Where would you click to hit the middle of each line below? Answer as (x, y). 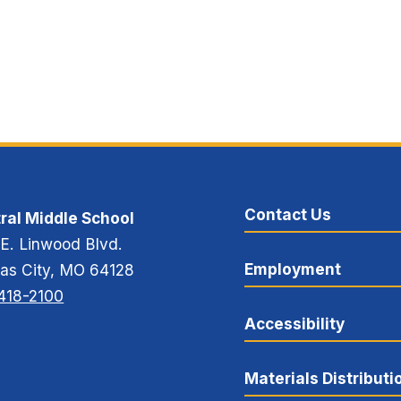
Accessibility (294, 324)
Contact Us (287, 214)
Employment (292, 269)
